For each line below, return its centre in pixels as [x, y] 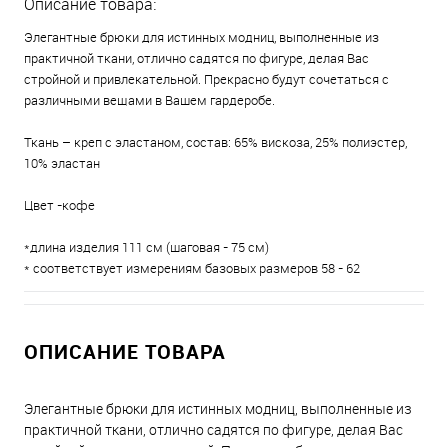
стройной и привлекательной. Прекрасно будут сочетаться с [206, 79]
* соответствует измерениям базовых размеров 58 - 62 [192, 268]
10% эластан [62, 163]
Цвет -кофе [59, 205]
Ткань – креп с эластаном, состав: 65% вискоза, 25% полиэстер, [215, 142]
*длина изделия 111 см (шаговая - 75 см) [146, 247]
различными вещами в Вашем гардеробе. [149, 100]
